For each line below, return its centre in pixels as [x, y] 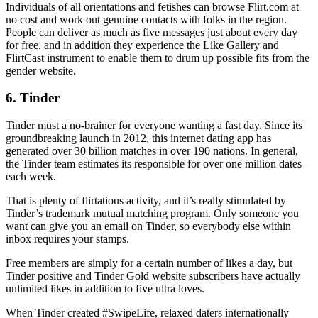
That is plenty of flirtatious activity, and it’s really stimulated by [146, 201]
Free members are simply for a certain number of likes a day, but [149, 263]
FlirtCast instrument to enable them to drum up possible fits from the [158, 57]
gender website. [41, 70]
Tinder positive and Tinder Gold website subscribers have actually [153, 276]
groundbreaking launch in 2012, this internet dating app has [138, 138]
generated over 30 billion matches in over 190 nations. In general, [152, 151]
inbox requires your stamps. [67, 239]
